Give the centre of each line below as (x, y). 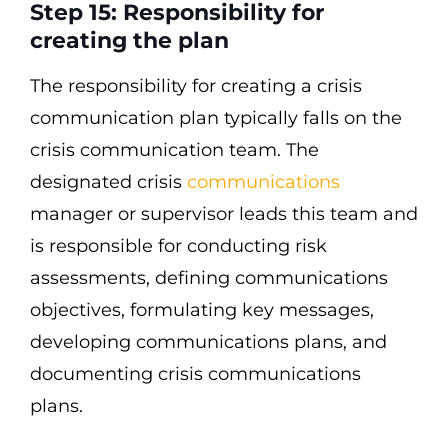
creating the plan (129, 40)
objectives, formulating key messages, (202, 310)
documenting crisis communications (195, 374)
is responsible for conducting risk (178, 246)
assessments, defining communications (209, 278)
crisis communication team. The (174, 150)
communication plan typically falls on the (216, 118)
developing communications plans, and (208, 342)
